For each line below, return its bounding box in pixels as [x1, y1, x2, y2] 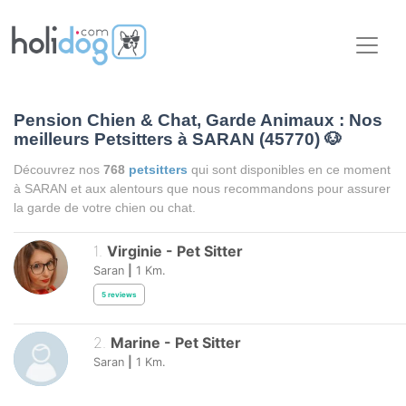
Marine [110, 333, 160, 353]
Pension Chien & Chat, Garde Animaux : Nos [14, 111, 382, 130]
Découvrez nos [14, 162, 103, 178]
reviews [108, 289, 137, 299]
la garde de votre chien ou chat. [14, 200, 196, 216]
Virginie [106, 242, 162, 261]
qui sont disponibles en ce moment [191, 162, 391, 178]
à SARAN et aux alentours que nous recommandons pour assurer [14, 181, 391, 197]
